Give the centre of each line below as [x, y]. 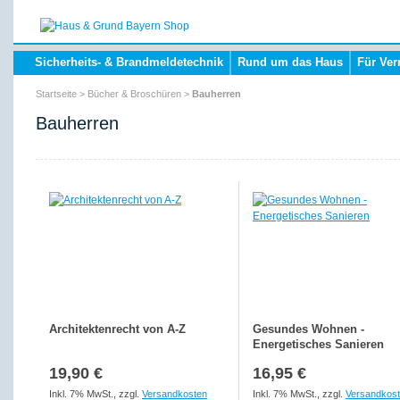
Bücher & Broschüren [134, 94]
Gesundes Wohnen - [308, 329]
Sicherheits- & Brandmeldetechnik [129, 62]
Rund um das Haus [290, 62]
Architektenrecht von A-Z [117, 329]
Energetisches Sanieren [318, 344]
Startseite [56, 94]
